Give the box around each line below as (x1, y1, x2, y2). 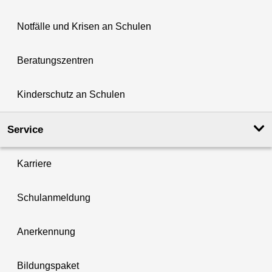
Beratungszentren (17, 55, 93, 66)
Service (7, 124, 43, 136)
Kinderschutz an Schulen (17, 89, 125, 100)
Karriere (17, 158, 52, 169)
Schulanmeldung (17, 192, 90, 203)
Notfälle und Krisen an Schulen (17, 21, 151, 32)
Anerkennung (17, 226, 75, 237)
